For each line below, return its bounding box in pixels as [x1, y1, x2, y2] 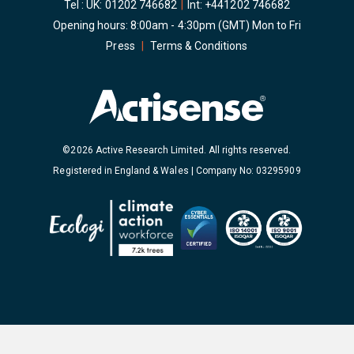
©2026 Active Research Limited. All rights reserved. [62, 145, 292, 156]
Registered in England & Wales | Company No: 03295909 [53, 165, 301, 177]
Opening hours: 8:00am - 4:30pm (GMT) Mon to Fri [52, 19, 302, 32]
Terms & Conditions [149, 40, 248, 53]
